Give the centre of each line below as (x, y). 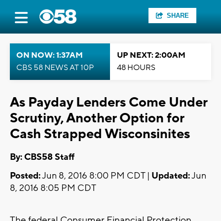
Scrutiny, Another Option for (97, 118)
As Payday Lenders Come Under (109, 102)
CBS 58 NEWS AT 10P (55, 68)
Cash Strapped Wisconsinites (100, 134)
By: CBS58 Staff (42, 157)
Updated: (171, 176)
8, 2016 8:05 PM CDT (53, 188)
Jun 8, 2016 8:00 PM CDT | (96, 176)
